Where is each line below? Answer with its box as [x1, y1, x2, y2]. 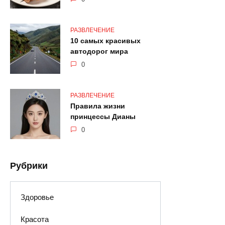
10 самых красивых [70, 37, 141, 45]
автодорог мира [70, 47, 128, 56]
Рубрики [10, 161, 48, 171]
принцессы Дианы [70, 113, 136, 121]
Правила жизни [70, 102, 125, 110]
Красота [20, 214, 49, 223]
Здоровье [20, 193, 54, 202]
